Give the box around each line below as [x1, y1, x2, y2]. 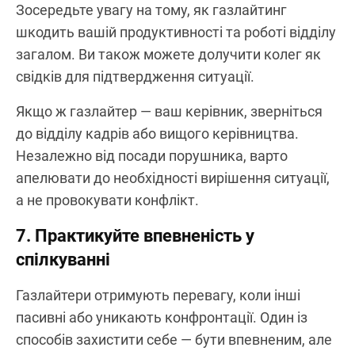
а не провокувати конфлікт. [16, 191, 199, 208]
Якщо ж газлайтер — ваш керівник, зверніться [16, 102, 323, 120]
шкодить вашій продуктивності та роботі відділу [16, 23, 336, 40]
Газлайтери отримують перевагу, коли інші [16, 286, 300, 303]
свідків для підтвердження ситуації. [16, 67, 254, 85]
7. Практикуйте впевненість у [16, 225, 254, 246]
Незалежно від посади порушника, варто [16, 147, 288, 164]
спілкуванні [16, 249, 110, 269]
